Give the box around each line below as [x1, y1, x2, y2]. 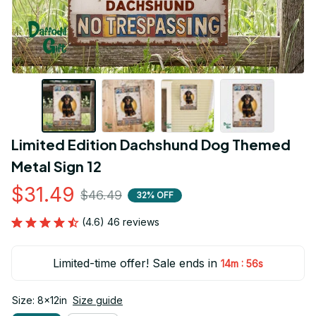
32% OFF [136, 189, 174, 200]
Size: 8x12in [12, 294, 67, 307]
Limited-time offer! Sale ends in [53, 256, 218, 271]
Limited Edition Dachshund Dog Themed [11, 135, 291, 154]
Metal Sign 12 [11, 157, 102, 176]
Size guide [73, 294, 123, 307]
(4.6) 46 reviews [82, 216, 159, 229]
